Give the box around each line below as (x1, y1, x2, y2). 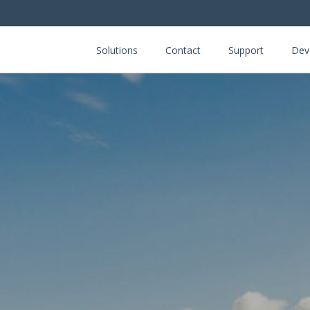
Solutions (96, 44, 138, 57)
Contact (165, 44, 201, 57)
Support (228, 44, 264, 57)
